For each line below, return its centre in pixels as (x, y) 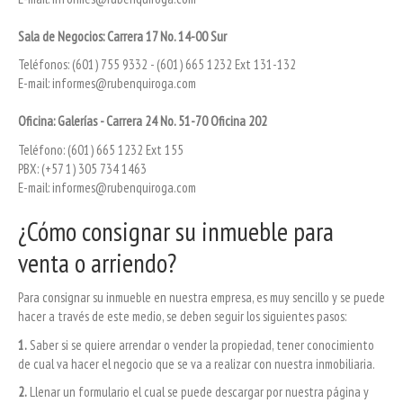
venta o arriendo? (97, 262)
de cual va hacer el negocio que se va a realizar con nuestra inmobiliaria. (197, 363)
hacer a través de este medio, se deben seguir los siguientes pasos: (182, 317)
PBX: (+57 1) (48, 168)
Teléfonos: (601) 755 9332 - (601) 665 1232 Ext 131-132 (157, 65)
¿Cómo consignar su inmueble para (176, 231)
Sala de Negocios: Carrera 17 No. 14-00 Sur (122, 36)
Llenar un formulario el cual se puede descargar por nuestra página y (198, 392)
